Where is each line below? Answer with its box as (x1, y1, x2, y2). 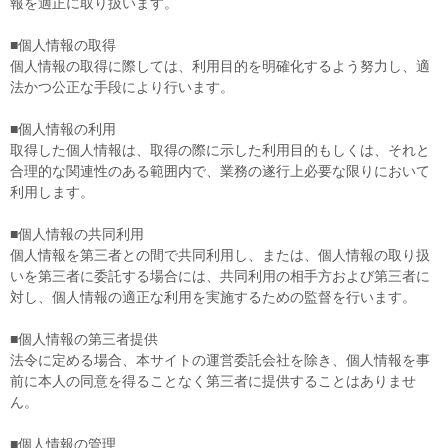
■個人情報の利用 (10, 121, 116, 137)
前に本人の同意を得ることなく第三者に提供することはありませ (10, 373, 416, 389)
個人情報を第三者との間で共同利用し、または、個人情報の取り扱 (10, 247, 430, 263)
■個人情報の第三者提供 (10, 331, 158, 347)
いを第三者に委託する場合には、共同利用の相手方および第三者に (10, 268, 430, 284)
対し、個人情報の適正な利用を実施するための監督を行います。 (10, 289, 416, 305)
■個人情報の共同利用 (10, 226, 144, 242)
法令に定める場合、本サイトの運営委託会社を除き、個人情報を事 (10, 352, 430, 368)
